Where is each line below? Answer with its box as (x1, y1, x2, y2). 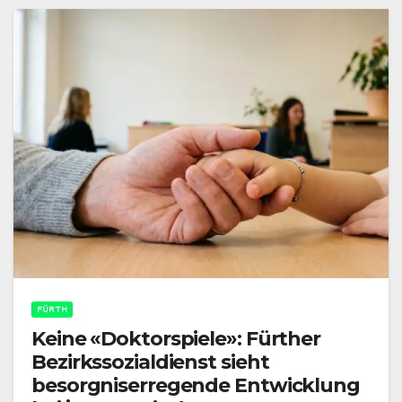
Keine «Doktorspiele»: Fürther (31, 327, 321, 352)
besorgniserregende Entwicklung (31, 373, 360, 398)
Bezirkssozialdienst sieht (31, 350, 269, 375)
